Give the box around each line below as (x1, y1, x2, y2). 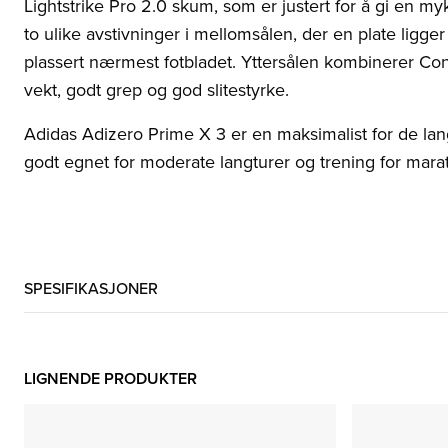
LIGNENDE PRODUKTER (24, 366, 197, 390)
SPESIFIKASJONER (24, 276, 158, 299)
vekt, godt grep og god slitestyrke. (24, 76, 289, 102)
